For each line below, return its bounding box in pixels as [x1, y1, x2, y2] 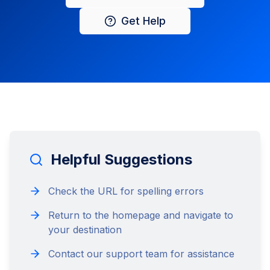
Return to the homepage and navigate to [48, 209, 233, 221]
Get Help [121, 14, 166, 27]
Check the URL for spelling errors [48, 185, 204, 197]
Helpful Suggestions [51, 151, 192, 168]
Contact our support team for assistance [48, 248, 234, 260]
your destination [48, 224, 122, 236]
